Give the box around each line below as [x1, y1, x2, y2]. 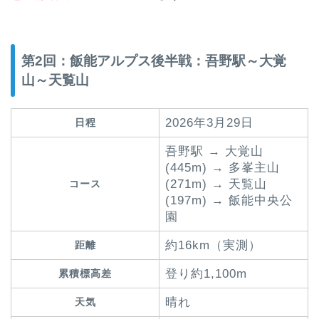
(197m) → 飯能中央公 [165, 194, 293, 208]
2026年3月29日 [165, 116, 253, 130]
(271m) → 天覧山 [165, 177, 267, 192]
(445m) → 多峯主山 [165, 161, 280, 175]
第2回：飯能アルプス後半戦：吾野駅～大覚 [21, 53, 286, 69]
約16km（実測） [165, 239, 261, 253]
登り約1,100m [165, 267, 247, 281]
